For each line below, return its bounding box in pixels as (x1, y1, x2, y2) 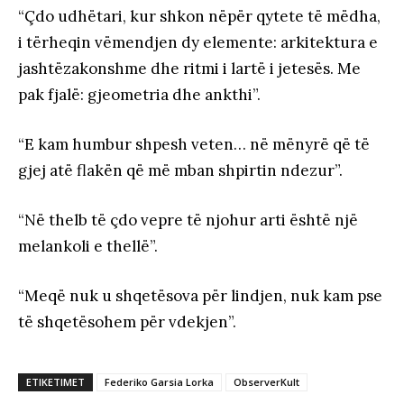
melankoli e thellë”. (18, 236, 158, 257)
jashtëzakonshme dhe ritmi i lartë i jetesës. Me (18, 59, 361, 79)
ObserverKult (234, 375, 299, 390)
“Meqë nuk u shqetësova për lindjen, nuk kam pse (18, 286, 382, 307)
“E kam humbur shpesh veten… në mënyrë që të (18, 134, 370, 155)
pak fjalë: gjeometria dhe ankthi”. (18, 85, 261, 106)
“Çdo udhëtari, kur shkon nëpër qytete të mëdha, (18, 6, 381, 27)
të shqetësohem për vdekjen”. (18, 312, 236, 333)
